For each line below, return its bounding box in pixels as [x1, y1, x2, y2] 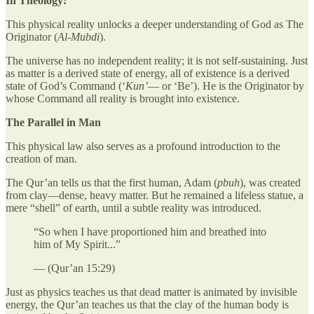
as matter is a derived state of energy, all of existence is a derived [6, 67, 289, 79]
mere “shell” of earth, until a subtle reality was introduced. [6, 201, 261, 214]
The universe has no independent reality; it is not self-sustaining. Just [6, 54, 308, 67]
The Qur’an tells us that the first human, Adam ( [6, 176, 217, 189]
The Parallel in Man [6, 116, 101, 128]
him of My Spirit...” [34, 238, 121, 250]
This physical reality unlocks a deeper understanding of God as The [6, 18, 303, 30]
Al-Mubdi [57, 30, 100, 43]
